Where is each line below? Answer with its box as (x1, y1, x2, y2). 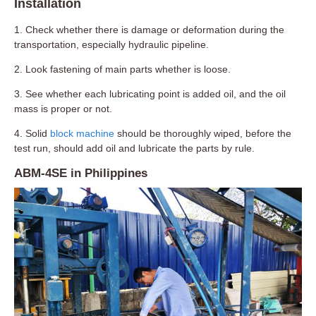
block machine (50, 128, 114, 140)
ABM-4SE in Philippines (14, 166, 147, 181)
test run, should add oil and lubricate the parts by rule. (14, 142, 255, 154)
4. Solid (14, 128, 50, 140)
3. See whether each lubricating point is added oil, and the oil (14, 88, 286, 100)
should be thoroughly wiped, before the (114, 128, 291, 140)
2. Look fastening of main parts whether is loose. (14, 63, 231, 75)
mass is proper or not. (14, 103, 112, 115)
